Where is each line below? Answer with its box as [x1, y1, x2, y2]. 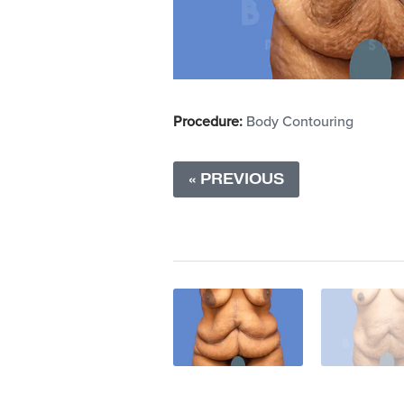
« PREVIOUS [188, 169, 284, 189]
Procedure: [173, 112, 243, 131]
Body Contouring [246, 112, 353, 131]
